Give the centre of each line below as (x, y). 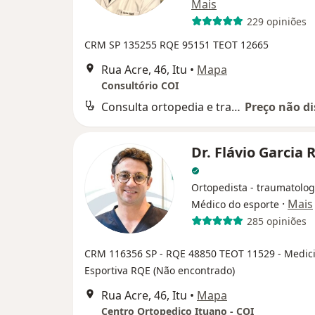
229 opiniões (276, 21)
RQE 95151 (186, 45)
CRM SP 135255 (122, 45)
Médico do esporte (235, 204)
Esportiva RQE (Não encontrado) (160, 270)
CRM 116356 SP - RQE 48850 (152, 253)
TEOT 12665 (241, 45)
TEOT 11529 (249, 253)
